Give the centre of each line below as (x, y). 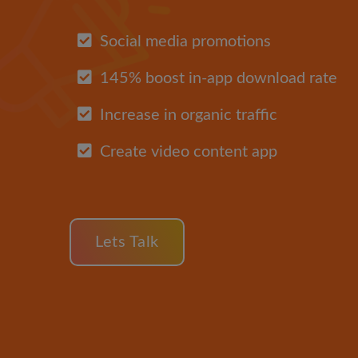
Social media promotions (185, 42)
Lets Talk (127, 243)
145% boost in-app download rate (219, 79)
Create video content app (189, 152)
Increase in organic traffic (189, 115)
